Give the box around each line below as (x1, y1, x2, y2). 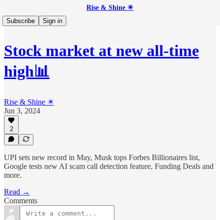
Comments (4, 196, 37, 205)
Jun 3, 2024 (4, 106, 40, 115)
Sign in (43, 17, 62, 25)
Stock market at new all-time (4, 42, 199, 60)
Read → (4, 188, 30, 196)
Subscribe (6, 17, 35, 25)
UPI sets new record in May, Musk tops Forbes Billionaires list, (4, 153, 200, 162)
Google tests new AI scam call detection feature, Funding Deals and (4, 162, 214, 170)
